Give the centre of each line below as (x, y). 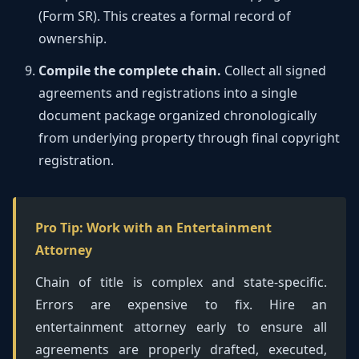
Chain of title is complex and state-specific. (181, 282)
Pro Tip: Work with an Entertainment (153, 228)
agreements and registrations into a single (168, 93)
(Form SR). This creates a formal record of (165, 16)
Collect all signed (274, 71)
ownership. (73, 38)
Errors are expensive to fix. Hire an (181, 305)
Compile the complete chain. (130, 71)
